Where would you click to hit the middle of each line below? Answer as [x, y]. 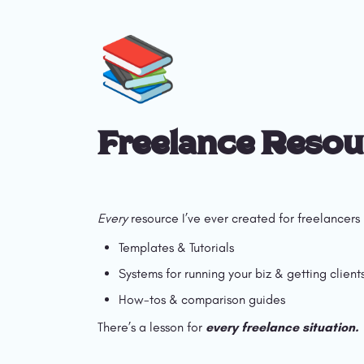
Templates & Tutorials [178, 248]
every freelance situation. [282, 327]
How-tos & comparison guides [202, 300]
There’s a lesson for [152, 327]
